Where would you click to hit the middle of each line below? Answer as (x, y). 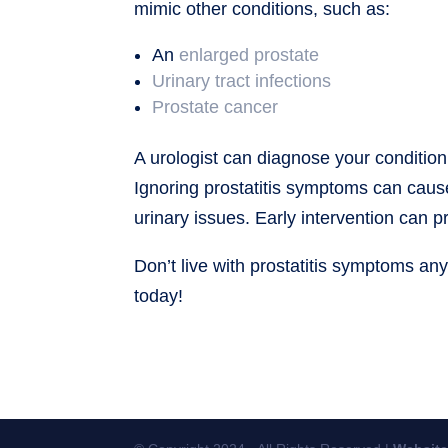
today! (159, 295)
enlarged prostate (249, 54)
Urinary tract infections (242, 80)
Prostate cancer (215, 106)
